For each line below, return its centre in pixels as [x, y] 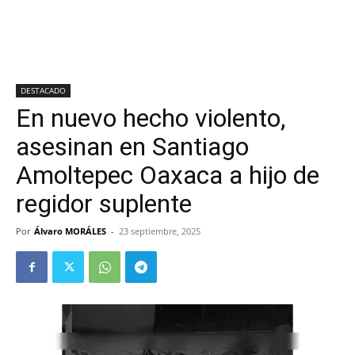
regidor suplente [104, 204]
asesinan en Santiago [132, 147]
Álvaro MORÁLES [70, 231]
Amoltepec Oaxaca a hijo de [168, 175]
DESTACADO [43, 90]
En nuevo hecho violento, [151, 118]
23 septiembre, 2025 [160, 231]
